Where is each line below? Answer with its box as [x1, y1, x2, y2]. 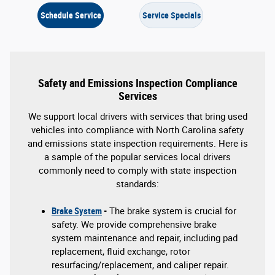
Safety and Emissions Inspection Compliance [37, 77, 238, 90]
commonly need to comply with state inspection [39, 165, 236, 176]
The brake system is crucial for [107, 205, 236, 217]
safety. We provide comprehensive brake [52, 219, 217, 230]
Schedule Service [40, 10, 101, 20]
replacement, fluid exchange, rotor [52, 246, 190, 257]
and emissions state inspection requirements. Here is [27, 137, 248, 149]
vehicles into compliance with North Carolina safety [31, 124, 244, 136]
